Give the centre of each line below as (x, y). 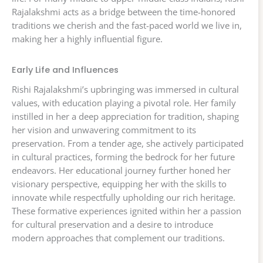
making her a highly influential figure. (87, 39)
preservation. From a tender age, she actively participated (128, 144)
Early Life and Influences (65, 70)
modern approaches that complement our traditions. (118, 238)
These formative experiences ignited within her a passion (127, 211)
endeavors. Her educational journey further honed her (121, 171)
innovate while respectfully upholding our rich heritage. (124, 198)
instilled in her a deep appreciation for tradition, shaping (125, 117)
